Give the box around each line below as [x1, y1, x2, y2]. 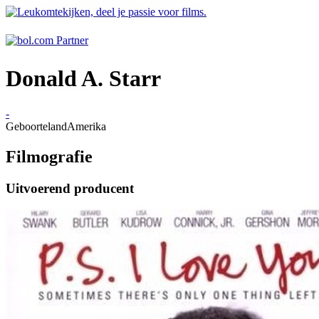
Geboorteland [6, 120, 67, 132]
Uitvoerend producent [6, 180, 134, 196]
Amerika [67, 120, 106, 132]
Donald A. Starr [6, 66, 161, 92]
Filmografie [6, 147, 93, 166]
